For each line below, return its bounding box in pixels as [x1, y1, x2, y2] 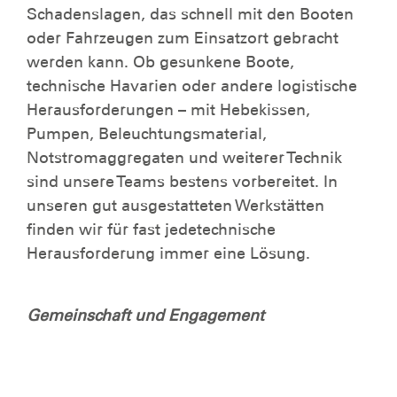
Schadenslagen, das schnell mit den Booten [27, 4, 354, 25]
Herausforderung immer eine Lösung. [27, 244, 315, 264]
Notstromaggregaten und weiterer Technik [27, 148, 342, 168]
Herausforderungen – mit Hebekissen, [27, 100, 310, 121]
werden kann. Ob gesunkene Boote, [27, 52, 294, 73]
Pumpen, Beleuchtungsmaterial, [27, 124, 267, 144]
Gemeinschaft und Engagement [27, 306, 269, 326]
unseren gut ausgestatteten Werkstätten [27, 196, 324, 216]
